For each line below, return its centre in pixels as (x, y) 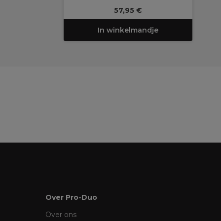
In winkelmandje (128, 30)
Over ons (61, 215)
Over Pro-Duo (71, 197)
